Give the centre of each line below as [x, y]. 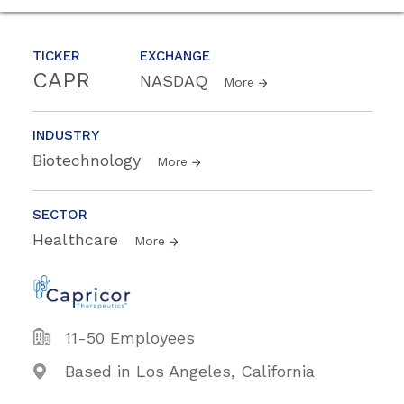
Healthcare [78, 240]
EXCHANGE [175, 56]
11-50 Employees [130, 338]
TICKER [56, 56]
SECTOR [60, 215]
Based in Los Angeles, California [190, 372]
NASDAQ [176, 81]
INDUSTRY [66, 136]
